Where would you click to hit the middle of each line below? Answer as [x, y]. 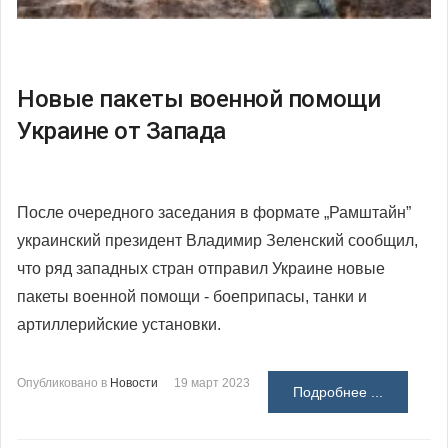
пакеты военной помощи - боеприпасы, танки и [192, 296]
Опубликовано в [62, 383]
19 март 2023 [212, 383]
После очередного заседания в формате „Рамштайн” [214, 212]
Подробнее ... [338, 392]
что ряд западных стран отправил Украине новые [201, 268]
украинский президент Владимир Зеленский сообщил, [217, 240]
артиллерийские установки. [119, 324]
